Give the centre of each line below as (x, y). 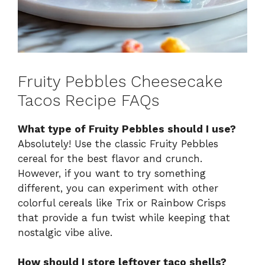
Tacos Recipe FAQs (88, 100)
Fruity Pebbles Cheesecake (120, 81)
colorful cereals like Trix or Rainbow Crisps (122, 203)
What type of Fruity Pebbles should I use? (127, 129)
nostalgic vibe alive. (65, 232)
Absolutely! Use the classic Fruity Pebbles (118, 143)
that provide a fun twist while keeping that (124, 217)
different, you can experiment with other (118, 188)
